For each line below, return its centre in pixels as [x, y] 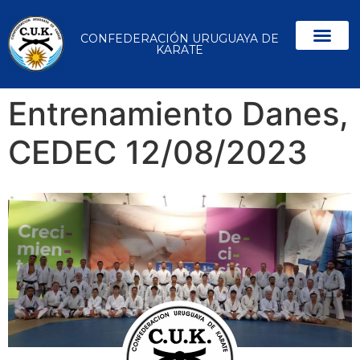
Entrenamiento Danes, [178, 113]
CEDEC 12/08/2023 [158, 152]
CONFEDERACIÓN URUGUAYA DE [180, 38]
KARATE [180, 49]
